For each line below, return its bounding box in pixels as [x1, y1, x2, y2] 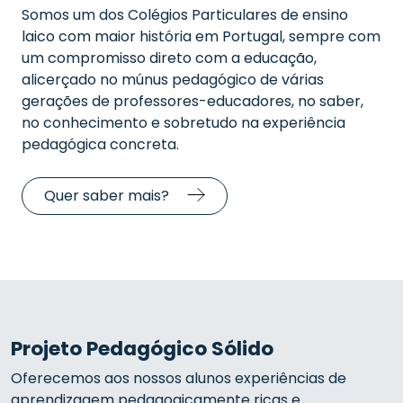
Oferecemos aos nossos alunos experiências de [11, 368, 346, 389]
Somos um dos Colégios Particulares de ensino [22, 4, 348, 25]
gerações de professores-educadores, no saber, [22, 91, 363, 112]
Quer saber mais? [44, 185, 169, 206]
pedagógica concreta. [22, 134, 179, 155]
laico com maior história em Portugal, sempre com [22, 26, 381, 47]
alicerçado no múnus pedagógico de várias [22, 69, 324, 90]
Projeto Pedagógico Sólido [11, 335, 273, 363]
